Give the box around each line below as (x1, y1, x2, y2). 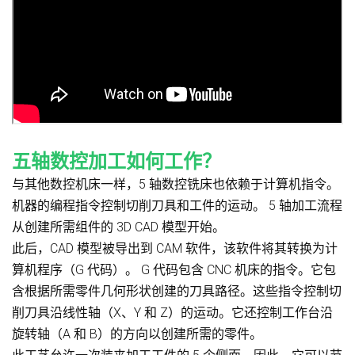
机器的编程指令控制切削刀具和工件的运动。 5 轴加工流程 (12, 197, 342, 213)
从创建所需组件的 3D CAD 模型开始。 (12, 219, 225, 235)
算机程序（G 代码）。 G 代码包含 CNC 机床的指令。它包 (12, 261, 336, 277)
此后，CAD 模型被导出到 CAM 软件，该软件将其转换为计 (12, 240, 338, 256)
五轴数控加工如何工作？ (12, 150, 221, 173)
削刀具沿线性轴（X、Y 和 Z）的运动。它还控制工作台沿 (12, 304, 333, 320)
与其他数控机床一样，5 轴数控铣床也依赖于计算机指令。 (12, 176, 339, 192)
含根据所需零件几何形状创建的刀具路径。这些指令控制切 (12, 283, 342, 299)
